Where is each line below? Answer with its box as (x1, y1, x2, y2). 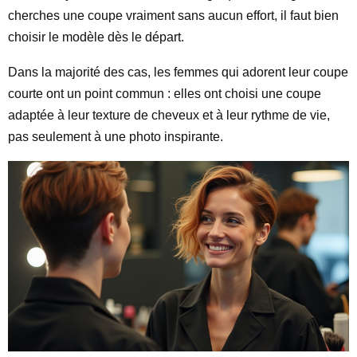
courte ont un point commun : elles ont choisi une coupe (8, 87, 321, 100)
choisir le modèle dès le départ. (8, 30, 184, 44)
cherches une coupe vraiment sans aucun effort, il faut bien (8, 9, 339, 22)
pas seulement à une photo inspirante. (8, 130, 223, 143)
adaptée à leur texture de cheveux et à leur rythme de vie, (8, 108, 330, 122)
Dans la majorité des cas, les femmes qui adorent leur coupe (8, 65, 348, 79)
